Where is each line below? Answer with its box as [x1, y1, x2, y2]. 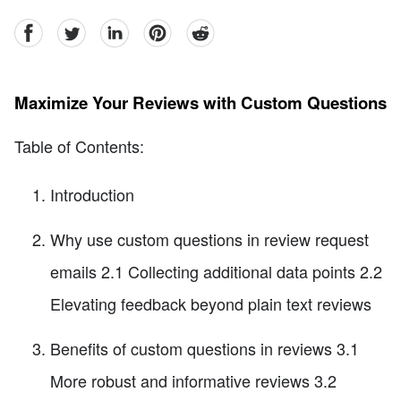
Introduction [50, 182, 134, 206]
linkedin [99, 18, 149, 39]
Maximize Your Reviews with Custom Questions [14, 90, 387, 115]
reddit [185, 18, 221, 39]
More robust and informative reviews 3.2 [50, 368, 337, 392]
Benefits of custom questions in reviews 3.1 [50, 336, 359, 360]
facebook [13, 18, 72, 39]
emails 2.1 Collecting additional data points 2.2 [50, 259, 382, 283]
